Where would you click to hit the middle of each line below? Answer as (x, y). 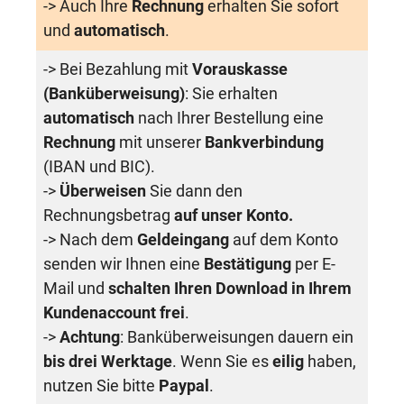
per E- (315, 264)
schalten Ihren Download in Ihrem (230, 289)
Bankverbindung (264, 142)
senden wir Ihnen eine (124, 264)
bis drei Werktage (108, 362)
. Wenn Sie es (222, 362)
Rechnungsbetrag (109, 216)
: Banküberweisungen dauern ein (237, 337)
